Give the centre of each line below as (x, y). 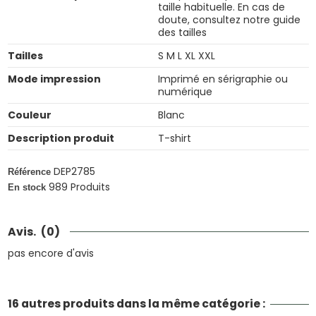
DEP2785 (74, 171)
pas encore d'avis (50, 254)
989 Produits (79, 187)
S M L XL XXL (187, 56)
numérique (185, 92)
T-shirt (175, 138)
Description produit (61, 138)
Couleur (29, 115)
